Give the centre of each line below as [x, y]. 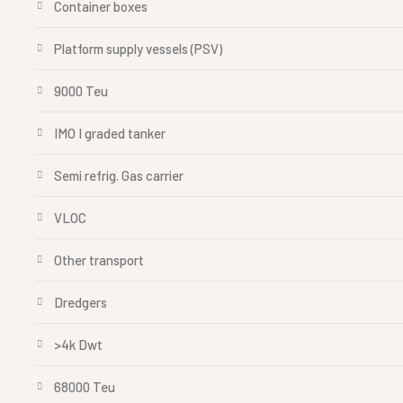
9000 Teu [81, 91]
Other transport [99, 260]
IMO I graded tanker [110, 133]
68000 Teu [85, 387]
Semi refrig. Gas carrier [119, 175]
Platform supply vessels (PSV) [138, 49]
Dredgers [81, 302]
